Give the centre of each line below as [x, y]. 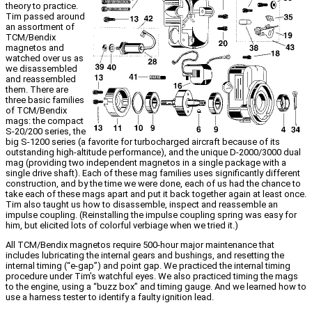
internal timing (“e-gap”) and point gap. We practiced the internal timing [148, 266]
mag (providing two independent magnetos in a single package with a [146, 163]
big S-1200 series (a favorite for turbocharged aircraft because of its [143, 142]
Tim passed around [45, 17]
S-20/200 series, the [46, 132]
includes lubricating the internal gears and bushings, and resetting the [145, 256]
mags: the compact [45, 121]
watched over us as [45, 58]
